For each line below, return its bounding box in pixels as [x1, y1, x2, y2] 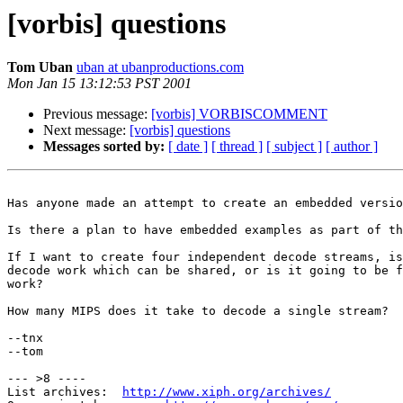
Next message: [43, 122, 130, 139]
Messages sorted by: [43, 139, 165, 155]
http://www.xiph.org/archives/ [122, 385, 331, 399]
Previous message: [43, 106, 151, 122]
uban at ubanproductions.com [76, 59, 244, 76]
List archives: [7, 385, 122, 399]
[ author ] [326, 139, 378, 155]
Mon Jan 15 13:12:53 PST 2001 [7, 76, 192, 92]
